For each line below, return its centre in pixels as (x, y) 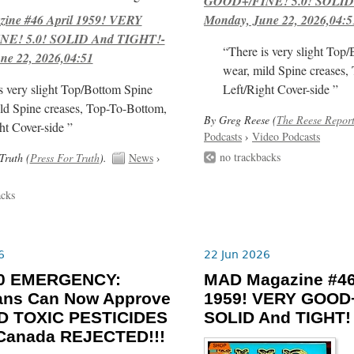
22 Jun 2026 (237, 254)
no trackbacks (250, 156)
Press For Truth (64, 158)
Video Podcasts (286, 137)
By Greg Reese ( (240, 120)
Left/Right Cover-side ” (281, 89)
